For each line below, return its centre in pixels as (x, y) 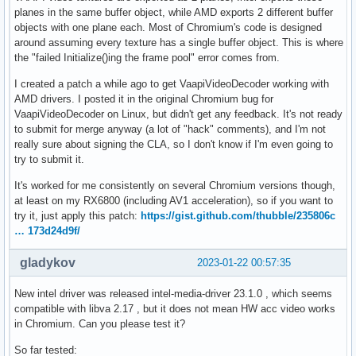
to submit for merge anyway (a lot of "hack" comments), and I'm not (170, 130)
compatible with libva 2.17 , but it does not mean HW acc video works (175, 309)
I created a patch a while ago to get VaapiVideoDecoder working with (172, 84)
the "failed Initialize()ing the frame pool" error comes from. (147, 58)
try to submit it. (49, 160)
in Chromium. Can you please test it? (100, 324)
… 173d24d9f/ (47, 231)
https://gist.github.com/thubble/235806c (238, 216)
